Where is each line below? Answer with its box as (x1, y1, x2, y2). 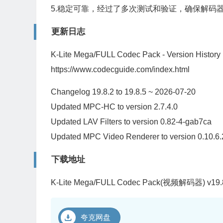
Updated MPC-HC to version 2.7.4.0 (51, 103, 178, 111)
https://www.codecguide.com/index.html (51, 65, 190, 74)
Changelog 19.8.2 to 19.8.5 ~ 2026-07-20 (51, 88, 196, 96)
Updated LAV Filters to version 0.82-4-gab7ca (51, 117, 212, 126)
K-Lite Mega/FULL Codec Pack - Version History (51, 50, 221, 59)
